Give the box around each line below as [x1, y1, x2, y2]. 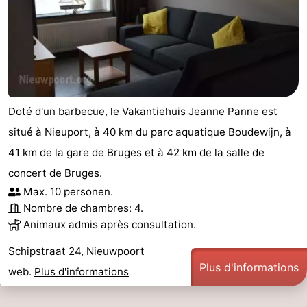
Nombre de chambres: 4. [23, 201, 143, 214]
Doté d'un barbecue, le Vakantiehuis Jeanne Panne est [8, 104, 278, 118]
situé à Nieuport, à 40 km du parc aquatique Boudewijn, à [8, 125, 291, 138]
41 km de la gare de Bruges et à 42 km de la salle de [8, 145, 265, 159]
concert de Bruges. [8, 166, 102, 180]
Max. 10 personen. [23, 184, 113, 198]
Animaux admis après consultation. [23, 217, 196, 231]
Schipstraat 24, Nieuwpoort [8, 244, 145, 258]
